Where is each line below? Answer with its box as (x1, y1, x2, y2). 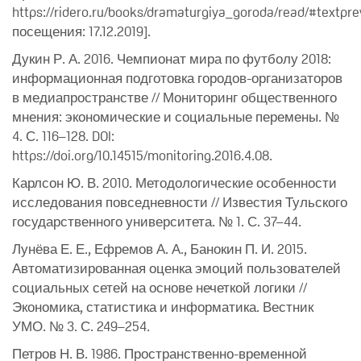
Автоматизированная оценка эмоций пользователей (12, 259, 341, 277)
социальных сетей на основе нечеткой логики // (12, 278, 307, 297)
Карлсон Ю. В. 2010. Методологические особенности (12, 173, 337, 192)
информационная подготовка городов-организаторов (12, 68, 342, 87)
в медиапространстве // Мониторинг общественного (12, 88, 337, 106)
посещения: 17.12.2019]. (12, 22, 151, 40)
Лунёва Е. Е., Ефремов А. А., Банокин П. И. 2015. (12, 239, 307, 258)
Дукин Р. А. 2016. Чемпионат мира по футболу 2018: (12, 49, 331, 68)
